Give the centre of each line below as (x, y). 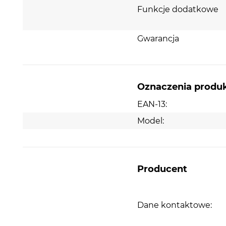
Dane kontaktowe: (175, 205)
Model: (151, 121)
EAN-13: (152, 104)
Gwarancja (158, 38)
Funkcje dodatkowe (178, 9)
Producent (162, 169)
